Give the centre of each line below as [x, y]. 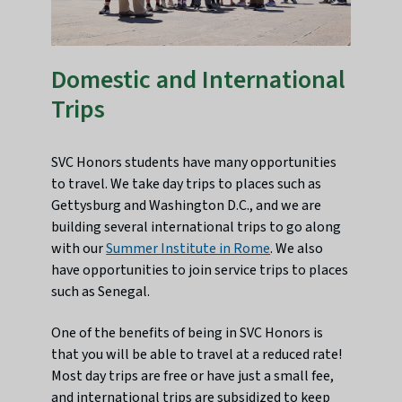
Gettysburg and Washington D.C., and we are [187, 205]
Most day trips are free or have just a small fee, [193, 376]
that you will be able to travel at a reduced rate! [197, 354]
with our [79, 248]
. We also [297, 248]
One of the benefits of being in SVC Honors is [188, 332]
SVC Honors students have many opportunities [194, 162]
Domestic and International [199, 79]
